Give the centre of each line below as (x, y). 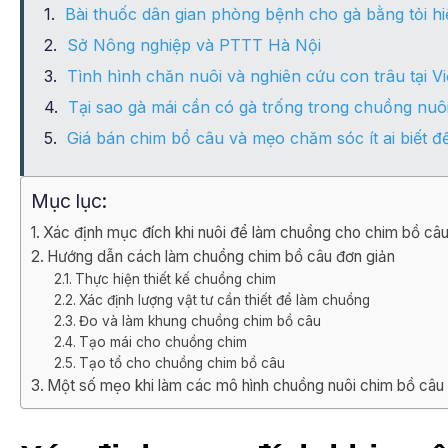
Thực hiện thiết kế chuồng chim (175, 279)
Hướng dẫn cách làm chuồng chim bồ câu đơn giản (221, 257)
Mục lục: (69, 201)
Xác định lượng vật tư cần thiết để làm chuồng (224, 300)
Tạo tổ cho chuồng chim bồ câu (181, 363)
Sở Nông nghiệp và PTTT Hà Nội (194, 45)
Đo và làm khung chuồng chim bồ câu (199, 321)
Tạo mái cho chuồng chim (162, 342)
